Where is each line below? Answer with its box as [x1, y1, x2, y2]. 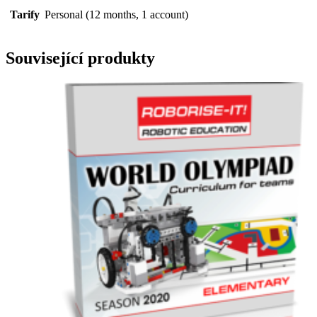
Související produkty [6, 49, 155, 68]
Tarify [10, 8, 40, 21]
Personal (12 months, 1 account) [45, 8, 188, 21]
